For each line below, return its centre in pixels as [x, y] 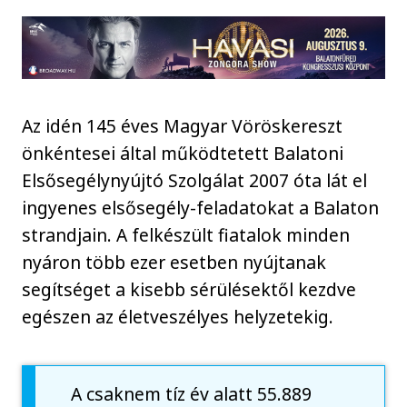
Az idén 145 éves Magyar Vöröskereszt [183, 125]
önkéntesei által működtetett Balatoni [183, 153]
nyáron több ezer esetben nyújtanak [174, 262]
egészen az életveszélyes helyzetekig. [178, 316]
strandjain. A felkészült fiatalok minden [186, 234]
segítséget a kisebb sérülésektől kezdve [189, 289]
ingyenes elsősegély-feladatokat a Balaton [201, 207]
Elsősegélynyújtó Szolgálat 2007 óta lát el [195, 180]
